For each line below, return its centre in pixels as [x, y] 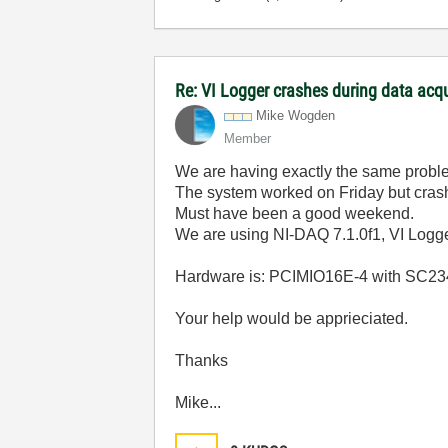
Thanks [202, 360]
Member [248, 138]
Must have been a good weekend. [295, 213]
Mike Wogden [296, 115]
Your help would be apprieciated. [292, 318]
